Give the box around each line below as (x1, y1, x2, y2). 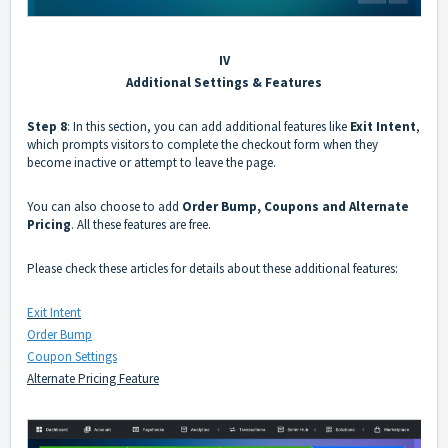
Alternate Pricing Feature (27, 370, 159, 388)
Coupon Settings (27, 348, 117, 366)
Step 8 (27, 118, 67, 136)
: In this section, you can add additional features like (67, 118, 350, 136)
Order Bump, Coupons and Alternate (182, 198, 409, 216)
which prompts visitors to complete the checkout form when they (27, 136, 378, 154)
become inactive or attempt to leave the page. (27, 154, 276, 172)
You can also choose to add (27, 198, 182, 216)
